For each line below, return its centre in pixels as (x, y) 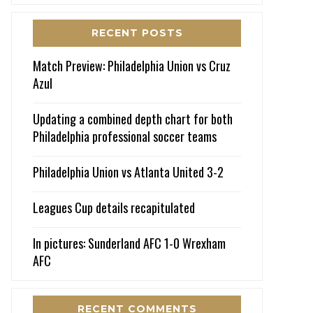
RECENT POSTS (137, 32)
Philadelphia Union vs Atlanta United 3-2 (128, 172)
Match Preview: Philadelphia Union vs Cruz (132, 65)
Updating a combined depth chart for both (133, 118)
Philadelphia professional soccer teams (125, 136)
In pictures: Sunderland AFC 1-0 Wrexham (129, 243)
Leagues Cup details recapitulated (114, 207)
